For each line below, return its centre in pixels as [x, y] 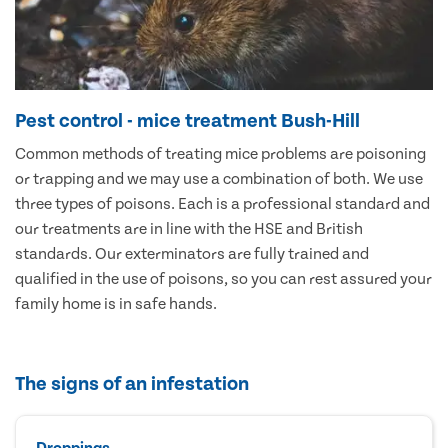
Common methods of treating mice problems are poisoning [220, 153]
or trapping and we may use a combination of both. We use [219, 178]
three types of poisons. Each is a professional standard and [222, 203]
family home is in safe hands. [116, 303]
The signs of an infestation [132, 383]
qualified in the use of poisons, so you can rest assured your [223, 278]
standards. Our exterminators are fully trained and [192, 253]
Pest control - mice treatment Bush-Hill [187, 120]
